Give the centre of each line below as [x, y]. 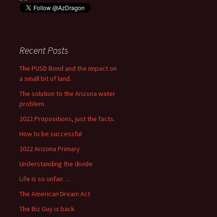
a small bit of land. [45, 79]
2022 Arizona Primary [50, 149]
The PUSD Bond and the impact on [68, 69]
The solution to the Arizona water [67, 94]
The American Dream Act [55, 194]
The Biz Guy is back [47, 209]
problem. [32, 104]
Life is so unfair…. [45, 179]
